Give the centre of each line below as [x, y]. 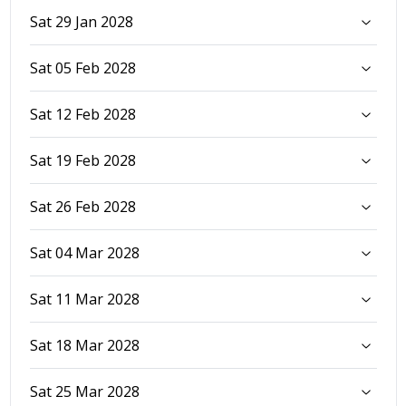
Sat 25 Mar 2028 [84, 391]
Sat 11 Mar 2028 [84, 299]
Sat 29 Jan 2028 [81, 21]
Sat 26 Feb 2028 [82, 206]
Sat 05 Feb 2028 [82, 68]
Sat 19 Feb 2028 [82, 160]
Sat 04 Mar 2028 [84, 252]
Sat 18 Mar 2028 [84, 345]
